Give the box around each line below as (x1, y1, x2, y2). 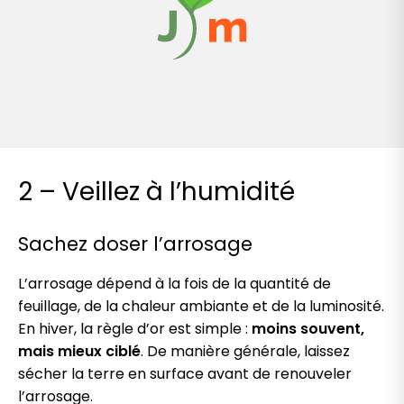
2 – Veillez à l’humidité (18, 174, 295, 210)
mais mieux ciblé (18, 341, 141, 363)
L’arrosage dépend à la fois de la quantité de (18, 273, 331, 295)
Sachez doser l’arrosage (18, 231, 252, 258)
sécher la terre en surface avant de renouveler (18, 363, 352, 385)
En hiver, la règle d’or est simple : (18, 318, 252, 340)
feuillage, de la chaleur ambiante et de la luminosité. (18, 296, 384, 317)
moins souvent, (252, 318, 364, 340)
